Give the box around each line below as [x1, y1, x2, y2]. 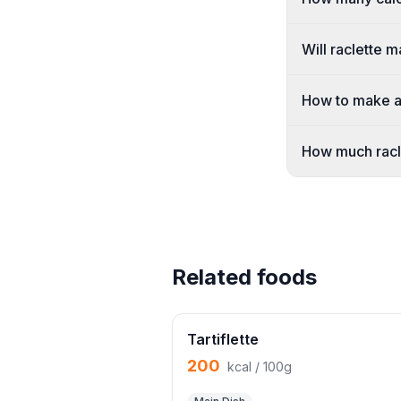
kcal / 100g [227, 359, 292, 374]
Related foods [172, 264, 317, 290]
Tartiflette [187, 330, 259, 348]
